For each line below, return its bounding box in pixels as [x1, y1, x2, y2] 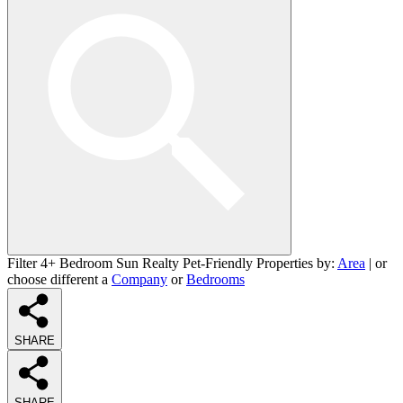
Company [112, 271, 167, 287]
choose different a [7, 271, 112, 287]
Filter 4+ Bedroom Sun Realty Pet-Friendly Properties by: [7, 255, 337, 271]
